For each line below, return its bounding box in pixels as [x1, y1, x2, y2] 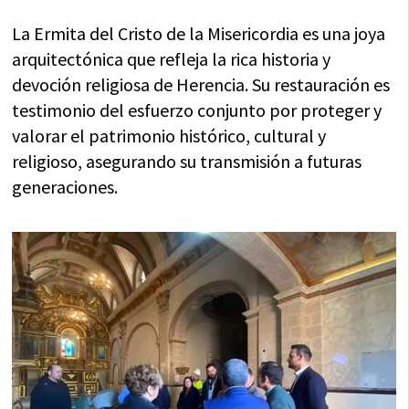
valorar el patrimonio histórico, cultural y [12, 124, 327, 147]
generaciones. [12, 175, 119, 198]
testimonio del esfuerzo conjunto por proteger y [12, 99, 383, 121]
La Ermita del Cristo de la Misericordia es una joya [12, 22, 386, 45]
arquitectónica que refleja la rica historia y [12, 47, 331, 70]
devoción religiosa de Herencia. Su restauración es [12, 73, 391, 96]
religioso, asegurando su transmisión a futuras [12, 150, 362, 173]
